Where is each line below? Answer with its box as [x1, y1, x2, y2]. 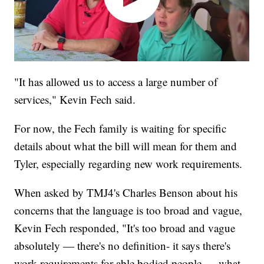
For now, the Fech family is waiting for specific [14, 120, 227, 136]
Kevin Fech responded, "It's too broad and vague [14, 220, 236, 235]
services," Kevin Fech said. [14, 91, 136, 107]
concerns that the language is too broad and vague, [14, 202, 243, 217]
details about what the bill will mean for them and [14, 138, 237, 153]
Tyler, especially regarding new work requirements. [14, 156, 243, 171]
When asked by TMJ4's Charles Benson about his [14, 184, 238, 200]
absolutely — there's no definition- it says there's [14, 237, 231, 253]
